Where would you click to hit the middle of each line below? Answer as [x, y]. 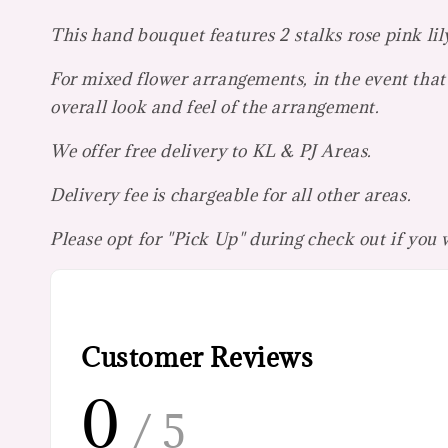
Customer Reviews [197, 357]
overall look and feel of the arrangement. [215, 106]
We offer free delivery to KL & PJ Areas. [211, 150]
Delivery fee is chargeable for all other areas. [231, 194]
